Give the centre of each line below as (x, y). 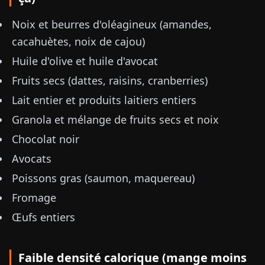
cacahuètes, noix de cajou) (78, 41)
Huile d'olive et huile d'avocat (85, 61)
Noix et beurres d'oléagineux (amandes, (112, 24)
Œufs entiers (43, 217)
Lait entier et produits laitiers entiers (104, 100)
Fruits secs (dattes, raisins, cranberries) (110, 80)
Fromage (34, 198)
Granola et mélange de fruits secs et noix (115, 119)
